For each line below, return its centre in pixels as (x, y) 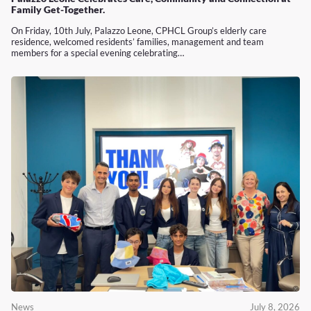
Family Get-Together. (58, 9)
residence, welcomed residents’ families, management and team (137, 41)
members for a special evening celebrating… (98, 52)
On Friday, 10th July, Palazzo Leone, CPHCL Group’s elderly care (139, 30)
